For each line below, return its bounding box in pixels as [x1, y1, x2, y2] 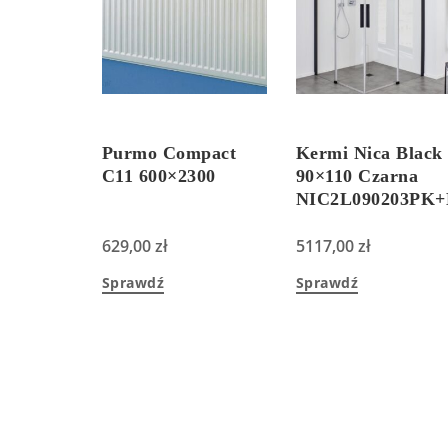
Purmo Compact [102, 143, 237, 164]
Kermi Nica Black [295, 143, 443, 164]
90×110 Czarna [295, 166, 419, 187]
